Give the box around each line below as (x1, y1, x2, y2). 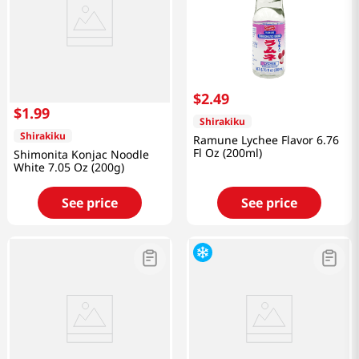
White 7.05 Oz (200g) (14, 159, 124, 175)
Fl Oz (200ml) (193, 145, 262, 161)
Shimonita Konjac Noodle (14, 147, 149, 163)
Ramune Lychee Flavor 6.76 (193, 132, 339, 148)
